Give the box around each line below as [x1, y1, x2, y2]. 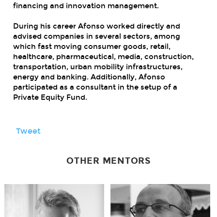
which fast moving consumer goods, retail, [13, 42, 170, 51]
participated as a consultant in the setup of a [13, 82, 177, 92]
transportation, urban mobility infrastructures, [13, 62, 183, 71]
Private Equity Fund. [13, 93, 89, 102]
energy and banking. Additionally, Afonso [13, 72, 165, 81]
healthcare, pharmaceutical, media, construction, [13, 52, 194, 61]
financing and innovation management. [13, 1, 159, 10]
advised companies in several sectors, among [13, 31, 180, 41]
